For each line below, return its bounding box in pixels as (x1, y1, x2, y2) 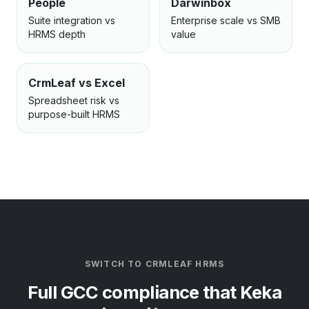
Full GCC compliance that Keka (27, 281, 282, 303)
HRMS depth (28, 28, 86, 40)
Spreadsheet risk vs (28, 94, 119, 106)
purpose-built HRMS (28, 108, 120, 120)
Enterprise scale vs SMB (171, 14, 281, 26)
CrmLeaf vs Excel (28, 76, 125, 90)
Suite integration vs (28, 14, 115, 26)
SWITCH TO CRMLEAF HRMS (84, 259, 225, 269)
